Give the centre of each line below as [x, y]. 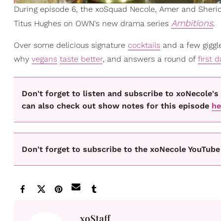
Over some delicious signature [71, 45]
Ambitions [192, 23]
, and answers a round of [150, 59]
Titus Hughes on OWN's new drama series [92, 24]
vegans [44, 59]
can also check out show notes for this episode [117, 106]
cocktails [144, 45]
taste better [81, 59]
